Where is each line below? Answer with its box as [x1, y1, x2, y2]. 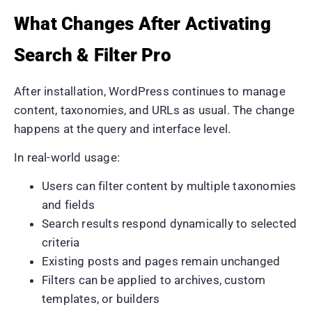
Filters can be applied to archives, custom [42, 273, 266, 288]
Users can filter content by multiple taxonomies [42, 179, 297, 194]
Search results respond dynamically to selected [42, 217, 297, 231]
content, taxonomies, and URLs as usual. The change [14, 102, 295, 117]
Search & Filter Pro [14, 44, 171, 65]
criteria [42, 235, 80, 250]
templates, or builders [42, 292, 160, 306]
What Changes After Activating [14, 13, 271, 34]
